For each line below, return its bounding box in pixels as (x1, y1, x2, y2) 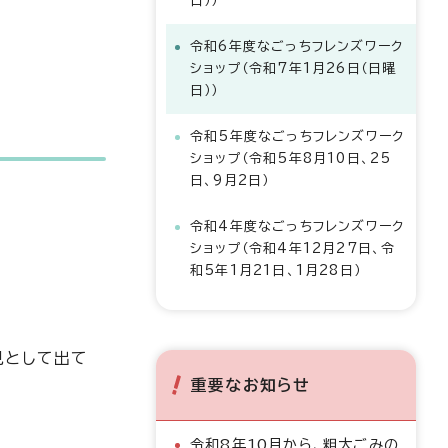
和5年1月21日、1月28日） (190, 264, 361, 277)
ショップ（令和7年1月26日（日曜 (190, 62, 397, 75)
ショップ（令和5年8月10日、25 (190, 152, 392, 165)
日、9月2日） (190, 174, 270, 187)
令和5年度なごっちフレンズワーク (190, 130, 405, 143)
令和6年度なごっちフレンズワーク (190, 40, 404, 53)
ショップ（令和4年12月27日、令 (190, 242, 396, 255)
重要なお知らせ (191, 377, 311, 393)
